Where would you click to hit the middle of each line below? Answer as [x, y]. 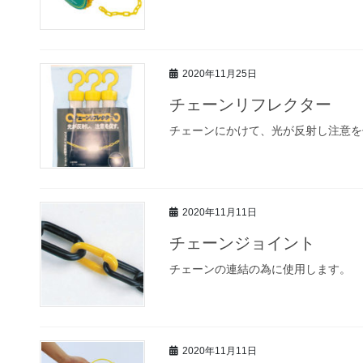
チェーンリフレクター [250, 104]
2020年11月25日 [220, 74]
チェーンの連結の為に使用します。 [260, 269]
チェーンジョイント [242, 243]
